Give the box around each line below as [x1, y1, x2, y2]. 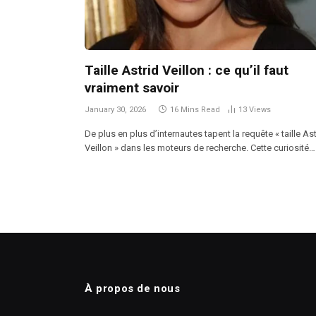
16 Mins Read [170, 105, 220, 115]
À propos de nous [85, 282, 181, 296]
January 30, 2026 [85, 105, 146, 115]
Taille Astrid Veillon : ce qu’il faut [85, 62, 288, 79]
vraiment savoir [85, 80, 179, 97]
